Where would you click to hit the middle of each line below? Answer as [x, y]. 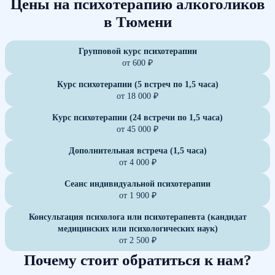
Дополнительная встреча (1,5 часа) [137, 150]
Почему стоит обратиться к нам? [137, 260]
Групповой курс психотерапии [137, 51]
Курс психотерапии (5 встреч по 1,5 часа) [137, 84]
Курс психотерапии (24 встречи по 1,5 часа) [137, 117]
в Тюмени [137, 22]
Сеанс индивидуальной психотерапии [137, 184]
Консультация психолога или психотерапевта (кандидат [137, 217]
